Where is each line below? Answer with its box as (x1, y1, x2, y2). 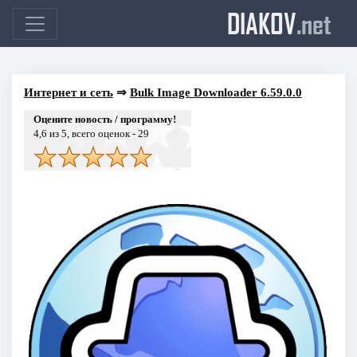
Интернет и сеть (23, 85, 113, 99)
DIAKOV (227, 6, 296, 40)
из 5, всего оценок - (46, 127, 138, 139)
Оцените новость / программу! (33, 112, 176, 125)
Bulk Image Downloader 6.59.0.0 (129, 85, 302, 99)
